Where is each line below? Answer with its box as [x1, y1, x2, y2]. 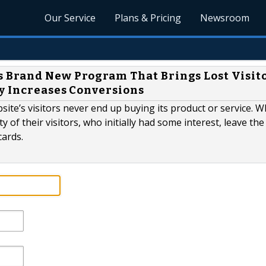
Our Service [45, 11, 96, 24]
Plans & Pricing [115, 11, 182, 24]
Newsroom [200, 11, 250, 24]
